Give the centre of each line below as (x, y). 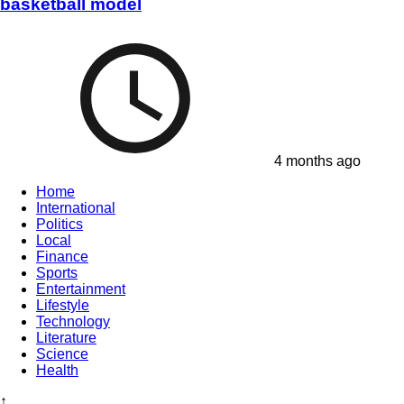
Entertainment (81, 289)
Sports (57, 273)
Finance (62, 257)
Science (62, 354)
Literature (66, 338)
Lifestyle (63, 306)
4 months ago (316, 161)
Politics (60, 225)
